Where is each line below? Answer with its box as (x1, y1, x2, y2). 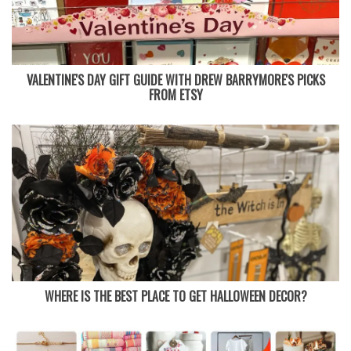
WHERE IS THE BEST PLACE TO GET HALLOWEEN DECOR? (44, 286, 307, 306)
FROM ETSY (148, 85, 203, 104)
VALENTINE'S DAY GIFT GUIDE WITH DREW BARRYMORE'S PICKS (26, 70, 325, 89)
